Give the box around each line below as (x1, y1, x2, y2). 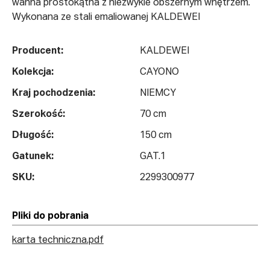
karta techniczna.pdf (12, 236, 104, 246)
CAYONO (140, 67, 179, 78)
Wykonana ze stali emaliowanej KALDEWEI (12, 12, 200, 22)
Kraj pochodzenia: (12, 89, 95, 99)
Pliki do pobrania (12, 211, 89, 221)
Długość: (12, 131, 54, 141)
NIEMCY (140, 89, 176, 99)
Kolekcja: (12, 67, 54, 78)
